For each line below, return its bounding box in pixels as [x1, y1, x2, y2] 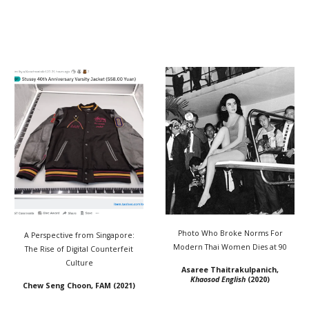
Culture [65, 258, 93, 268]
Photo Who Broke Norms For [177, 228, 283, 238]
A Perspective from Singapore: [23, 230, 134, 241]
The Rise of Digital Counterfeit [25, 244, 133, 255]
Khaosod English [190, 274, 246, 284]
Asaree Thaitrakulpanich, [181, 264, 279, 275]
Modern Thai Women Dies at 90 [173, 241, 287, 252]
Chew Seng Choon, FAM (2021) [23, 281, 135, 291]
